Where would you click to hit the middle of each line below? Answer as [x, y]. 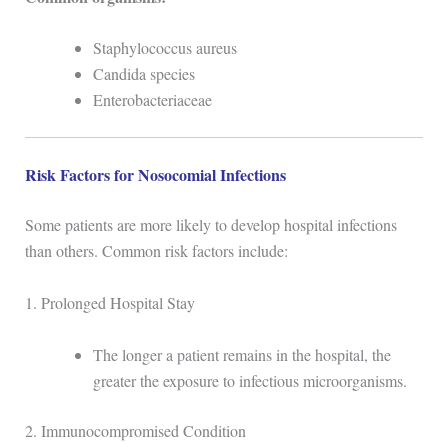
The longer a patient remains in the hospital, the [241, 354]
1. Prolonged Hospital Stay [109, 302]
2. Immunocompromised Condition [135, 430]
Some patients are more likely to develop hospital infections [210, 225]
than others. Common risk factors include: [156, 251]
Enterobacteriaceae [152, 100]
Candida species [143, 74]
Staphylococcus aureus [164, 48]
